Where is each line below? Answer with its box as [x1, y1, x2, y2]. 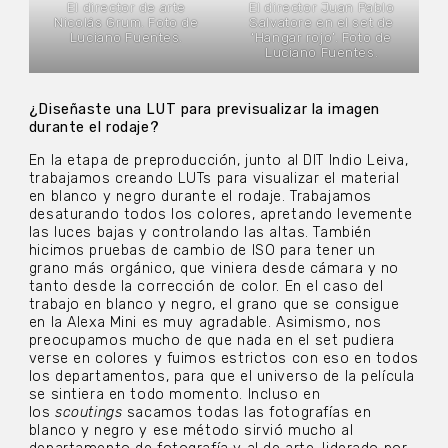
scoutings [55, 403, 123, 421]
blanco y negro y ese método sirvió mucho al [28, 421, 354, 439]
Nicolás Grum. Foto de [54, 14, 199, 30]
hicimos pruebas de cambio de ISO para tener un [28, 241, 376, 259]
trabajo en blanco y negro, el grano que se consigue [28, 295, 400, 313]
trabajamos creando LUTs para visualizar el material [28, 169, 400, 187]
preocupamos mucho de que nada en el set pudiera [28, 331, 395, 349]
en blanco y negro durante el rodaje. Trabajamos [28, 187, 372, 205]
